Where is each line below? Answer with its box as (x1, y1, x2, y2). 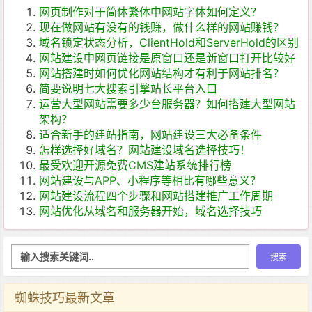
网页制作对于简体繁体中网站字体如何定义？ (39, 5, 262, 19)
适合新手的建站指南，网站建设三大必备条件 (39, 127, 262, 141)
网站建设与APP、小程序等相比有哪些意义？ (39, 173, 261, 187)
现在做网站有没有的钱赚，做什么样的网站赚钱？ (39, 20, 284, 34)
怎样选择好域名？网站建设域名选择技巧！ (39, 143, 251, 157)
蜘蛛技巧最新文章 (15, 290, 115, 305)
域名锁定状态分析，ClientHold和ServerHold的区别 (39, 36, 299, 49)
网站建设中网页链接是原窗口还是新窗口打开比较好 (39, 51, 295, 65)
